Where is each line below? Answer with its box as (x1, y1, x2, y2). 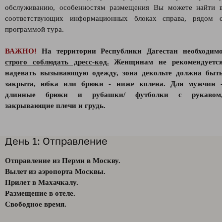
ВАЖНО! (5, 47, 37, 55)
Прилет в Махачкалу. (5, 178, 78, 186)
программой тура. (5, 25, 64, 33)
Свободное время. (5, 200, 66, 208)
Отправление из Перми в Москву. (5, 157, 120, 165)
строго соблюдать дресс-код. (5, 58, 109, 66)
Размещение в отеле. (5, 189, 75, 197)
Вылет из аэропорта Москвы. (5, 167, 106, 175)
